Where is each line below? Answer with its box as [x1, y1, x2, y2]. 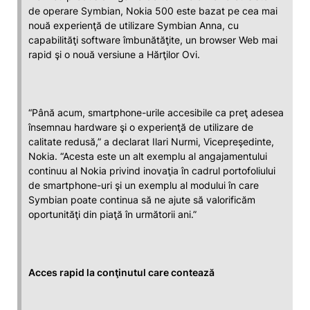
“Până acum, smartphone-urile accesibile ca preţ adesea [28, 107, 284, 118]
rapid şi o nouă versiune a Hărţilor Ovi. [28, 48, 200, 60]
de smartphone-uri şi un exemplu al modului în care [28, 179, 259, 191]
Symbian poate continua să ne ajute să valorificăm [28, 194, 255, 206]
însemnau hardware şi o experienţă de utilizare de [28, 121, 253, 133]
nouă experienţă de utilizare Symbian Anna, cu [28, 19, 239, 31]
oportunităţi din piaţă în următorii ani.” [28, 208, 197, 220]
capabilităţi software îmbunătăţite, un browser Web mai [28, 34, 277, 46]
